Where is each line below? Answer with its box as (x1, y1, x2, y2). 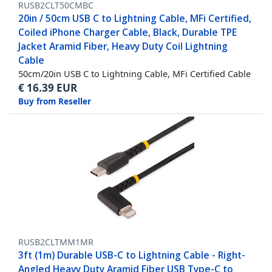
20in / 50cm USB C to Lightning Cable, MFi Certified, (18, 12, 251, 25)
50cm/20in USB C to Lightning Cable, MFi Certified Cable (18, 67, 251, 80)
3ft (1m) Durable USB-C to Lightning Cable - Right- (18, 248, 245, 262)
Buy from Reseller (18, 96, 91, 107)
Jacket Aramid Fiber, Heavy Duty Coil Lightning (18, 39, 228, 53)
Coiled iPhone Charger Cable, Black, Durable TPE (18, 25, 237, 39)
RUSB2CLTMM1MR (18, 236, 93, 248)
